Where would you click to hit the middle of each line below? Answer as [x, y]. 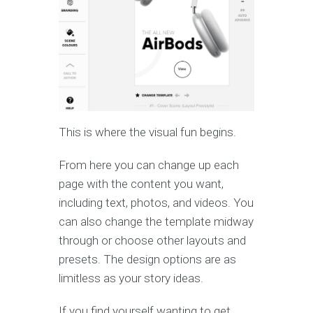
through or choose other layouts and [152, 241]
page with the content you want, [141, 184]
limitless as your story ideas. [132, 278]
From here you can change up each [149, 165]
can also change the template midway [156, 222]
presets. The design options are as [147, 260]
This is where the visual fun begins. [147, 132]
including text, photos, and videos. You [156, 203]
